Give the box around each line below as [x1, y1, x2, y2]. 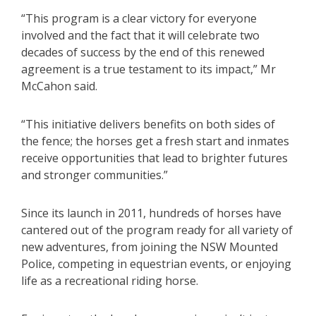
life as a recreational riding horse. [21, 273, 198, 289]
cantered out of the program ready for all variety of [21, 222, 293, 238]
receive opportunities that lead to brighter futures [21, 150, 288, 166]
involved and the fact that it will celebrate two [21, 28, 260, 44]
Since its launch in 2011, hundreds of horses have [21, 205, 281, 221]
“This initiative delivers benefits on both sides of [21, 116, 275, 133]
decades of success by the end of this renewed [21, 44, 265, 61]
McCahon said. [21, 78, 97, 95]
